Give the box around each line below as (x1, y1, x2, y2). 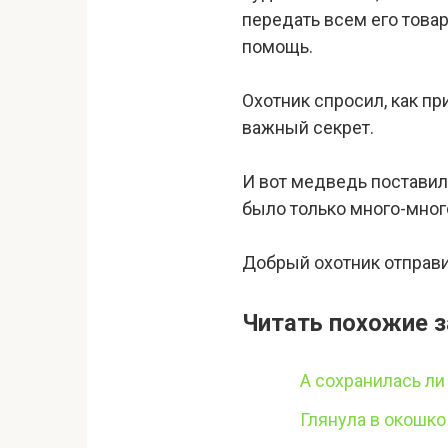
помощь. (242, 36, 313, 57)
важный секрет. (242, 117, 374, 138)
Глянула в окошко (300, 409, 446, 431)
